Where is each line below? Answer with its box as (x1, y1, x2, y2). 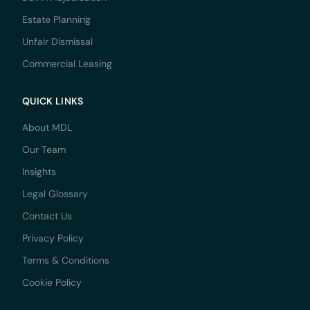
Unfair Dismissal (22, 35, 93, 48)
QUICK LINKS (22, 95, 84, 108)
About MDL (22, 121, 72, 134)
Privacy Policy (22, 232, 84, 245)
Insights (22, 165, 56, 179)
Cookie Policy (22, 276, 82, 289)
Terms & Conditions (22, 254, 109, 267)
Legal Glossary (22, 188, 88, 201)
